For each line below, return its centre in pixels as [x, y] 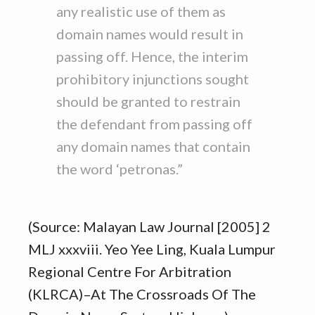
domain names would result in [150, 34]
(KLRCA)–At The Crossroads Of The [142, 294]
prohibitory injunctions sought [153, 79]
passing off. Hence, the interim [152, 56]
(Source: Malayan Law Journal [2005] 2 [149, 226]
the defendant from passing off [154, 124]
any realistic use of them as [141, 11]
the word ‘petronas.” [120, 169]
